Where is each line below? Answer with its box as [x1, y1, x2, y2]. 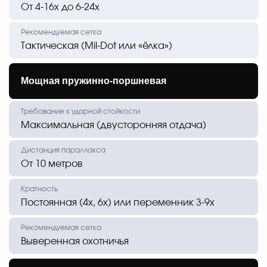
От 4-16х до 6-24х [21, 2, 100, 13]
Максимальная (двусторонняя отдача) [21, 120, 206, 131]
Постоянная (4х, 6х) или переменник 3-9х [21, 198, 215, 208]
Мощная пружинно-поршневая [21, 76, 166, 86]
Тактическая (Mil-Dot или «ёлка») [21, 41, 172, 51]
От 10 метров [21, 159, 83, 169]
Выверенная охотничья [21, 237, 129, 247]
